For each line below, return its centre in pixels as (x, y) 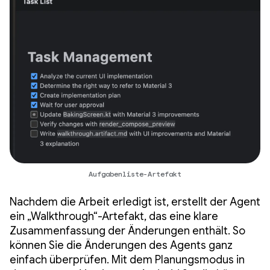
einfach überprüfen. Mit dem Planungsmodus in (127, 260)
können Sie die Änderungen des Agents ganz (121, 246)
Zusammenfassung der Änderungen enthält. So (127, 231)
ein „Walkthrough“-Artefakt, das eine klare (114, 217)
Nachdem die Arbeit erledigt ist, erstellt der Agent (135, 202)
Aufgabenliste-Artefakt (135, 174)
